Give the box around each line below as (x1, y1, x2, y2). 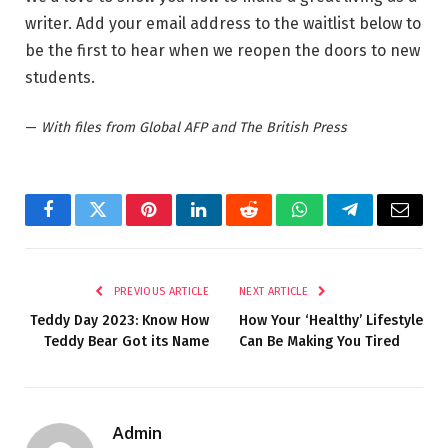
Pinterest (147, 215, 211, 234)
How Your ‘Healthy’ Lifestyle (239, 311, 423, 329)
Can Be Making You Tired (239, 332, 400, 350)
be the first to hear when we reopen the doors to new (25, 41, 420, 61)
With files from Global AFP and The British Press (41, 118, 347, 136)
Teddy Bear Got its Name (44, 332, 209, 350)
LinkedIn (197, 215, 264, 234)
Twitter (96, 215, 149, 234)
